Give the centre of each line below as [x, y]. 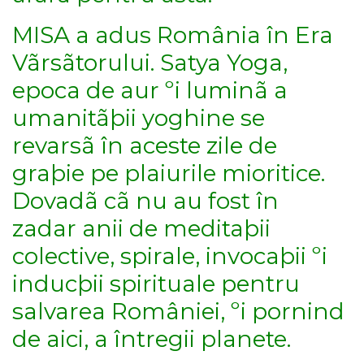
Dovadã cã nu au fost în [145, 201]
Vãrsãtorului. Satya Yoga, [150, 63]
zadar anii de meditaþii [141, 229]
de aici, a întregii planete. [152, 339]
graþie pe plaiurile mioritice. [169, 173]
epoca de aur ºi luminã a [150, 91]
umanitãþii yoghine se [139, 118]
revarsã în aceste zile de [145, 146]
